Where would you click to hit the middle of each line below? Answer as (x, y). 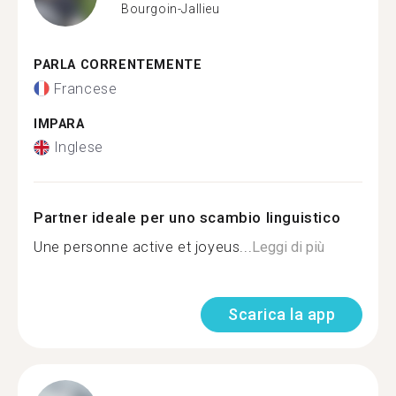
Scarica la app (282, 314)
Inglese (78, 147)
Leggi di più (289, 247)
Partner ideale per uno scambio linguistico (187, 217)
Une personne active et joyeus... (143, 247)
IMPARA (59, 124)
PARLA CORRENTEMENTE (118, 65)
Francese (85, 88)
